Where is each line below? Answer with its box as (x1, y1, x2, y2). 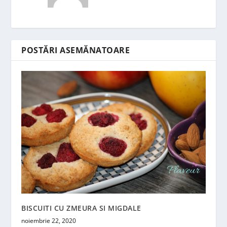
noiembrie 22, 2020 (21, 216, 77, 225)
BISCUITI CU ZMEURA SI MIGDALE (21, 203, 141, 213)
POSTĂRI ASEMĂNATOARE (21, 44, 130, 56)
